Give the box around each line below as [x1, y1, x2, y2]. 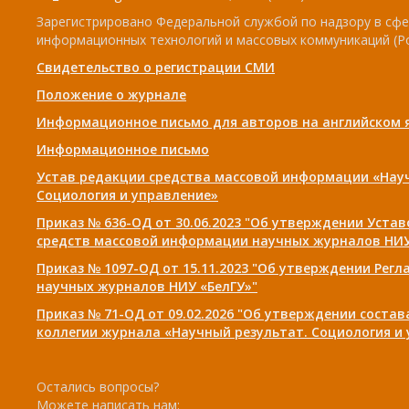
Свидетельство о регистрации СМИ [37, 58, 275, 76]
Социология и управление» [37, 186, 218, 204]
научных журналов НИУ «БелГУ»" [37, 278, 257, 295]
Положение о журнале [37, 86, 186, 103]
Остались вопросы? [37, 378, 159, 395]
